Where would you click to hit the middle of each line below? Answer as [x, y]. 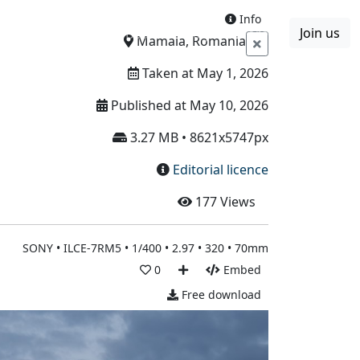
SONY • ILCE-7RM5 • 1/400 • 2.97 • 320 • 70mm [145, 248]
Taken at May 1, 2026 [204, 73]
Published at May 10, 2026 [188, 105]
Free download [220, 295]
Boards [147, 34]
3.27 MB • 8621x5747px [198, 137]
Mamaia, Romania [190, 41]
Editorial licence [221, 170]
